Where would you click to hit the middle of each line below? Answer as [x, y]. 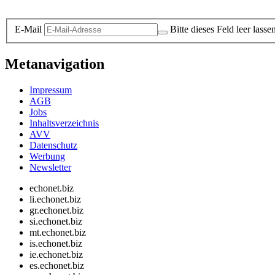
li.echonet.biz [55, 199]
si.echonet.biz [56, 221]
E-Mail [28, 29]
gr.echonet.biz [56, 210]
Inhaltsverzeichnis [64, 123]
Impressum [51, 90]
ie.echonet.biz [56, 254]
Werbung [47, 156]
